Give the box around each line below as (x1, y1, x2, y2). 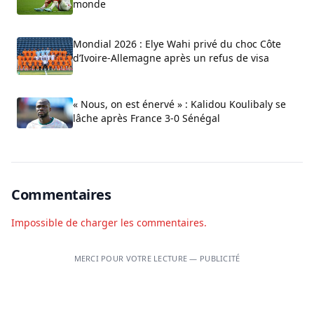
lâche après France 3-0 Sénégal (73, 111, 220, 125)
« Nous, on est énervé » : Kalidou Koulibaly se (73, 97, 286, 111)
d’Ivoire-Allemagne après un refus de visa (73, 51, 269, 65)
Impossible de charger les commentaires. (11, 216, 207, 230)
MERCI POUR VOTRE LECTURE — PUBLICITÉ (74, 253, 240, 264)
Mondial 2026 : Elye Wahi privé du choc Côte (73, 37, 281, 51)
